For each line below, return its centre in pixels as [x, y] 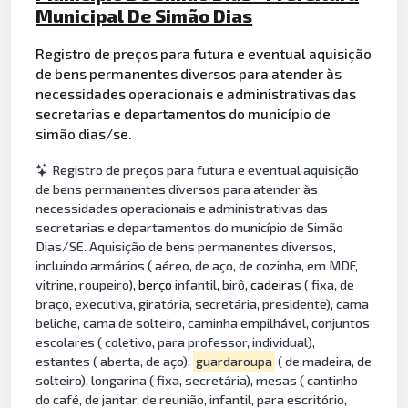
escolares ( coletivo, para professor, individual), [176, 342]
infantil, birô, [212, 285]
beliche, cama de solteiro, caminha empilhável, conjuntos [203, 323]
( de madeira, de [323, 361]
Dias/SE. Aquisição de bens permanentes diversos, [186, 246]
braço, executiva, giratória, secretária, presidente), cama [203, 304]
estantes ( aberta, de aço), [115, 361]
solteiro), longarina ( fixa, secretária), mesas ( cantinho [197, 380]
